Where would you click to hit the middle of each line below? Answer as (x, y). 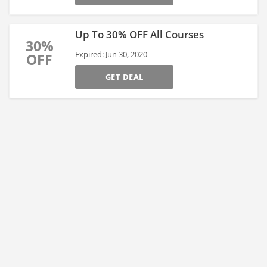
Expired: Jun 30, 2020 (111, 54)
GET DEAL (124, 77)
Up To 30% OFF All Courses (139, 34)
